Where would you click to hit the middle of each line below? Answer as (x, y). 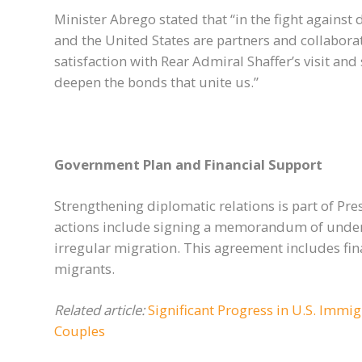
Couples (80, 331)
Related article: (101, 310)
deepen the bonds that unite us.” (156, 82)
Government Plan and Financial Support (188, 165)
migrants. (84, 269)
